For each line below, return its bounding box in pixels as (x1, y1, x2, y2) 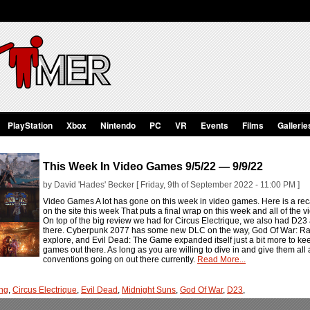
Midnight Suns (122, 285, 176, 295)
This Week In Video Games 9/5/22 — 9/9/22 (43, 160, 263, 172)
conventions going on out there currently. (43, 255, 197, 265)
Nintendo (100, 119, 136, 131)
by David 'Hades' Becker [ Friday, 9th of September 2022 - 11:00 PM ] (43, 180, 300, 190)
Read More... (197, 255, 246, 265)
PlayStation (8, 119, 53, 131)
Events (201, 119, 228, 131)
